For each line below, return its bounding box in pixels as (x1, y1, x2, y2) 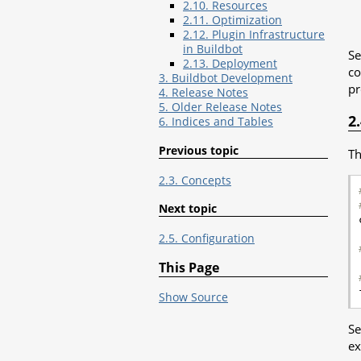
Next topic (159, 201, 217, 217)
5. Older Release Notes (159, 99, 282, 114)
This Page (159, 259, 219, 277)
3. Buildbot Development (159, 70, 293, 85)
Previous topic (159, 143, 239, 158)
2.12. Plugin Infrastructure (183, 27, 325, 42)
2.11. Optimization (183, 12, 282, 27)
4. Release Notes (159, 85, 248, 100)
